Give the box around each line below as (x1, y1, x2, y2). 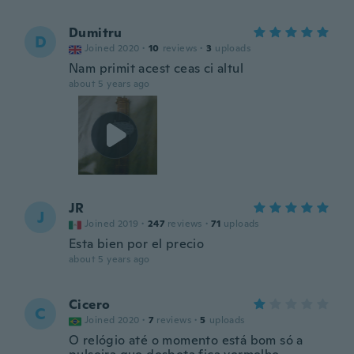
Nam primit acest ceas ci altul (69, 60, 243, 77)
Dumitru (69, 24, 122, 41)
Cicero (69, 296, 111, 313)
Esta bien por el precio (69, 235, 205, 252)
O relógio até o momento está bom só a (69, 332, 303, 348)
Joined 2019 (85, 217, 139, 230)
